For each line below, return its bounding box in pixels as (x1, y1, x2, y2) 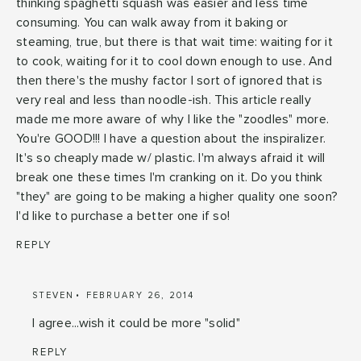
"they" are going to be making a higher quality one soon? (16, 189, 338, 203)
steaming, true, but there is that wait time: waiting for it (16, 35, 333, 48)
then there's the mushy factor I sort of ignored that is (16, 73, 322, 87)
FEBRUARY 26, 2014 (86, 290, 194, 300)
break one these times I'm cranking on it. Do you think (16, 170, 323, 184)
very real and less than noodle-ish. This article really (16, 93, 311, 106)
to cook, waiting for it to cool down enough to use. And (16, 54, 332, 68)
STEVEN (32, 290, 74, 300)
